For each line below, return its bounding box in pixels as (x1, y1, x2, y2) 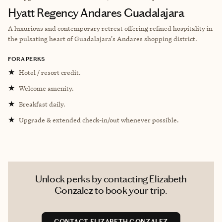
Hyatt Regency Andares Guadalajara (8, 5, 184, 20)
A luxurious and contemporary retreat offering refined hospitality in (8, 24, 213, 32)
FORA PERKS (8, 55, 45, 62)
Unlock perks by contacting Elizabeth (35, 172, 187, 185)
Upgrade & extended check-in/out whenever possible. (19, 115, 179, 124)
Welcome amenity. (19, 84, 74, 92)
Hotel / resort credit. (19, 68, 81, 76)
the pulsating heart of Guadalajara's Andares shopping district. (8, 34, 197, 43)
